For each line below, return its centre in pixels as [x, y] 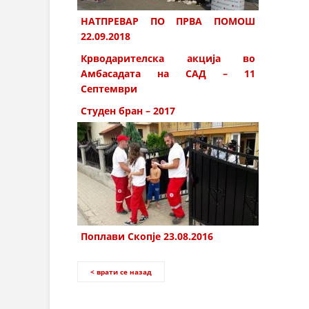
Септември [109, 88]
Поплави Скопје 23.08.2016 [147, 236]
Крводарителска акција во [168, 58]
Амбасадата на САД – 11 [168, 73]
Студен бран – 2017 [128, 110]
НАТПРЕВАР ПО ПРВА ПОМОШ [168, 21]
